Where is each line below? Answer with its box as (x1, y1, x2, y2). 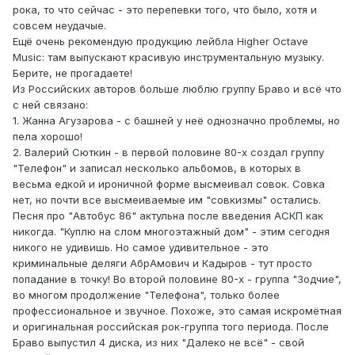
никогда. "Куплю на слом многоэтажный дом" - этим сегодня (13, 224, 330, 238)
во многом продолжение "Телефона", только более (13, 288, 280, 301)
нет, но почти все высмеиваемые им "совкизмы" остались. (13, 193, 321, 206)
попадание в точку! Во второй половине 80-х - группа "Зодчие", (13, 272, 342, 285)
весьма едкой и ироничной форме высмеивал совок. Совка (13, 177, 325, 190)
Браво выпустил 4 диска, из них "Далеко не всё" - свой (13, 335, 304, 349)
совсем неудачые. (13, 18, 106, 32)
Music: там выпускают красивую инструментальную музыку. (13, 50, 324, 63)
